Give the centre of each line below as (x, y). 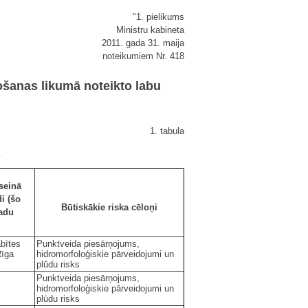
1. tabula (167, 131)
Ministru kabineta (150, 30)
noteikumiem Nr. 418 (143, 56)
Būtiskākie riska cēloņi (109, 207)
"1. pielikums (158, 17)
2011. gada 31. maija (143, 43)
